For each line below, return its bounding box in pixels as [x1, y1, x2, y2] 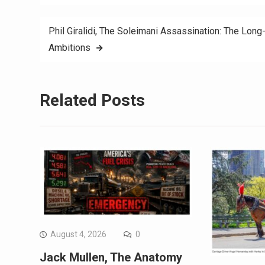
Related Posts [40, 91, 145, 110]
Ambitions [49, 42, 91, 53]
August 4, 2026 [50, 229, 106, 239]
